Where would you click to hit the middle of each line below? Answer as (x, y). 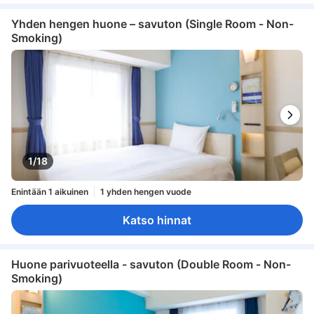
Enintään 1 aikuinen (50, 191)
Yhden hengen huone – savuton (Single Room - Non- (152, 23)
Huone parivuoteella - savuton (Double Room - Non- (151, 264)
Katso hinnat (157, 220)
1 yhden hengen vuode (146, 191)
